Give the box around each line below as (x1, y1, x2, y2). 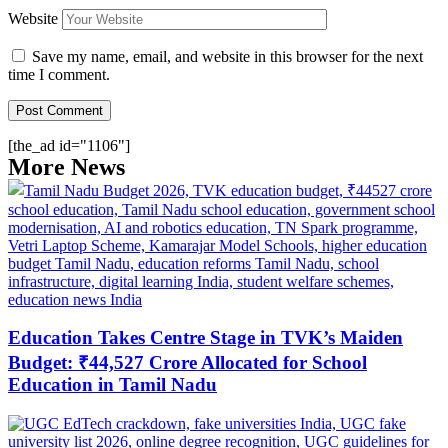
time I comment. (8, 65, 110, 83)
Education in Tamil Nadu (8, 374, 217, 396)
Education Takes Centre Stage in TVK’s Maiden (8, 327, 403, 349)
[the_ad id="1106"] (8, 136, 130, 154)
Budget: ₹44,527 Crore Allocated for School (8, 352, 367, 374)
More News (8, 153, 125, 180)
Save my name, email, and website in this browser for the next (32, 47, 423, 65)
